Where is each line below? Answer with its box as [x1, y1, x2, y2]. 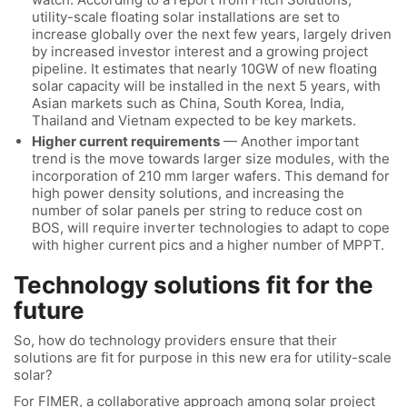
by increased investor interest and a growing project [32, 42, 368, 60]
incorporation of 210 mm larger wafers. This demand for [32, 166, 390, 184]
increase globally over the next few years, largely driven [32, 25, 392, 43]
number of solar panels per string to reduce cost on [32, 201, 362, 219]
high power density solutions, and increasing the [32, 184, 344, 202]
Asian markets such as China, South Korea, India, [32, 94, 344, 112]
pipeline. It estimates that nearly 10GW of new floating [32, 59, 377, 77]
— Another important [220, 132, 359, 150]
